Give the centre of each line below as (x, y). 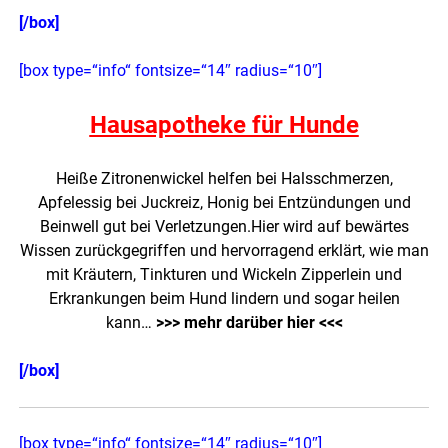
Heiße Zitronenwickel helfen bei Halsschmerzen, (224, 179)
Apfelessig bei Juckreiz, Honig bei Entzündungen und (224, 203)
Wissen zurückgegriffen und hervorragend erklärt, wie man (224, 251)
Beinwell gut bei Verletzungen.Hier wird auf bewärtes (224, 227)
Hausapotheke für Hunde (224, 125)
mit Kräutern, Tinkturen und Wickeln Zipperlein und (224, 275)
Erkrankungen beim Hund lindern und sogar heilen (224, 299)
